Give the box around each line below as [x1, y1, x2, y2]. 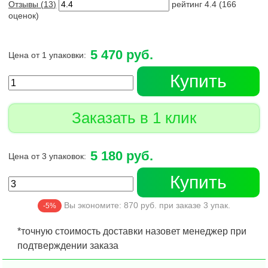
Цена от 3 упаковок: [8, 151, 86, 161]
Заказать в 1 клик [72, 109, 196, 127]
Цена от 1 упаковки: [8, 50, 86, 60]
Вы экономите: [62, 200, 124, 210]
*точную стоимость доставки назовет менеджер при [17, 226, 246, 236]
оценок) [8, 11, 39, 20]
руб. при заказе [138, 200, 203, 210]
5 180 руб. [90, 148, 153, 163]
